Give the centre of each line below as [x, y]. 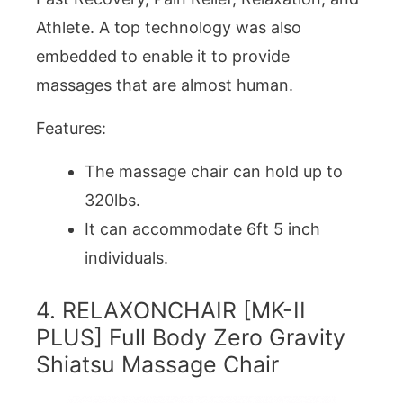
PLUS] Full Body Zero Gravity [191, 338]
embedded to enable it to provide [163, 56]
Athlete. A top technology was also [169, 27]
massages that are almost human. [165, 85]
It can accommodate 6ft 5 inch [202, 229]
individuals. [126, 258]
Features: [71, 129]
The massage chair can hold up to [214, 172]
